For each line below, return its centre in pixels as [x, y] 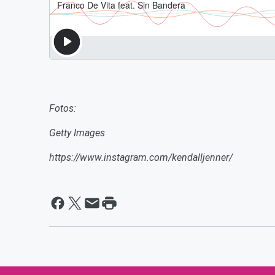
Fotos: [64, 108]
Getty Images [78, 133]
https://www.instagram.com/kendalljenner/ [141, 157]
